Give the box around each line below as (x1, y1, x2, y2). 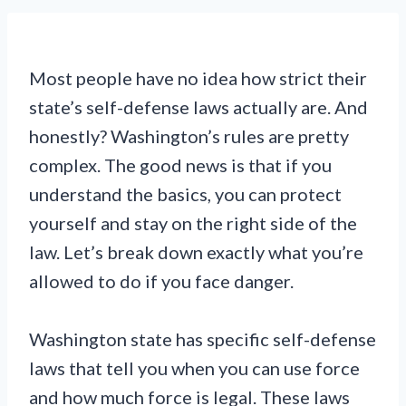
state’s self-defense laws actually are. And (29, 96, 368, 118)
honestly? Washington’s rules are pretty (29, 125, 349, 147)
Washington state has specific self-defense (29, 328, 376, 350)
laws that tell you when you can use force (29, 357, 360, 379)
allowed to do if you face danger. (29, 270, 294, 292)
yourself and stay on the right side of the (29, 212, 357, 234)
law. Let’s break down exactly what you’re (29, 241, 363, 263)
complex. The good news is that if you (29, 154, 332, 176)
